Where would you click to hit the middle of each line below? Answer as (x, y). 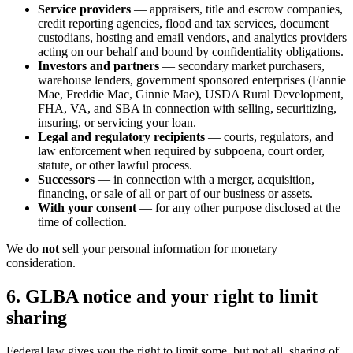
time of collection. (82, 222)
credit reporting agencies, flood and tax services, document (183, 24)
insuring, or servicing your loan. (117, 123)
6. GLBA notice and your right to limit (162, 297)
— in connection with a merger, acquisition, (204, 180)
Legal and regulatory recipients (121, 137)
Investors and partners (98, 66)
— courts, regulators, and (269, 137)
